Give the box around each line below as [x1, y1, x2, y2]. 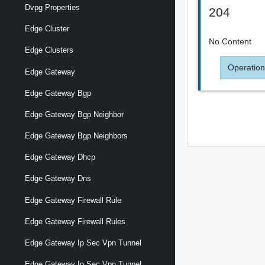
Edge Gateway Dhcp [25, 153, 95, 162]
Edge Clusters [25, 46, 73, 55]
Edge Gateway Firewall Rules [25, 216, 125, 226]
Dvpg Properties [25, 2, 80, 12]
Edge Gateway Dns [25, 174, 91, 183]
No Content [209, 36, 252, 46]
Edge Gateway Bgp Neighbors [25, 131, 128, 141]
